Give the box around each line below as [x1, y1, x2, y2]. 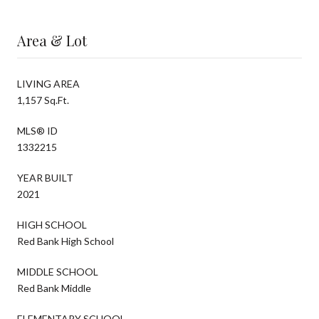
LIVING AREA [17, 77, 80, 90]
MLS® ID [17, 124, 58, 137]
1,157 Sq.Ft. [17, 93, 69, 106]
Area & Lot [17, 30, 87, 50]
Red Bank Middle [17, 281, 91, 294]
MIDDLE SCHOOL [17, 265, 98, 278]
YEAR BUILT [17, 171, 73, 184]
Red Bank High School [17, 234, 114, 247]
